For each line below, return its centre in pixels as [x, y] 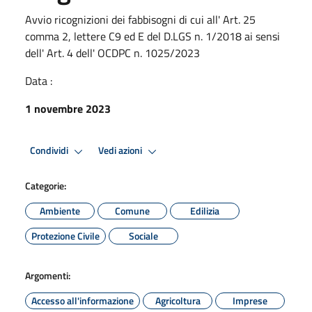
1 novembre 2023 [68, 108]
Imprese [250, 300]
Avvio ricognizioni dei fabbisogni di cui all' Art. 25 [140, 19]
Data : [39, 80]
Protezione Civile [65, 235]
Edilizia [205, 210]
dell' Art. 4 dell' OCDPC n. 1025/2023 [112, 53]
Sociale [143, 235]
